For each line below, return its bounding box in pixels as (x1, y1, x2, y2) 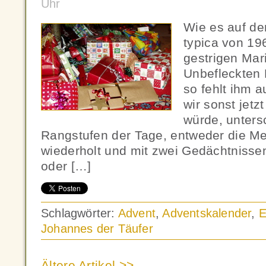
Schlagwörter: (41, 207, 118, 220)
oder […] (41, 159, 91, 173)
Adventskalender (162, 207, 252, 220)
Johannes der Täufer (41, 222, 153, 235)
